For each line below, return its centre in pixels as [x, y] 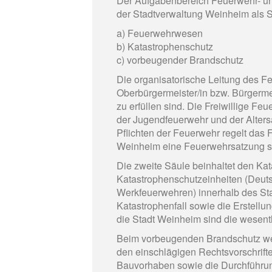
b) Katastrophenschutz [165, 46]
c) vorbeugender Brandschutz [180, 60]
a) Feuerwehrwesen [160, 33]
